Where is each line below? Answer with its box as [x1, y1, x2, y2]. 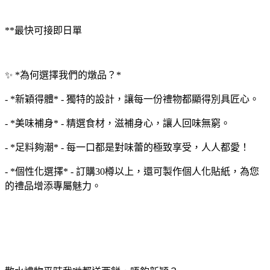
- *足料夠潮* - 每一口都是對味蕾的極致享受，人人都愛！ [5, 142, 250, 152]
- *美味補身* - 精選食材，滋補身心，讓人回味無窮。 [5, 118, 230, 128]
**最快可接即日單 [5, 25, 82, 36]
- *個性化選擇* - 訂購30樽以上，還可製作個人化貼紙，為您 [5, 166, 259, 177]
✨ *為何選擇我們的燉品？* [5, 69, 121, 80]
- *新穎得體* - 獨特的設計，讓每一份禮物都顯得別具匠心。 [5, 93, 259, 104]
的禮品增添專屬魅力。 [5, 180, 101, 191]
